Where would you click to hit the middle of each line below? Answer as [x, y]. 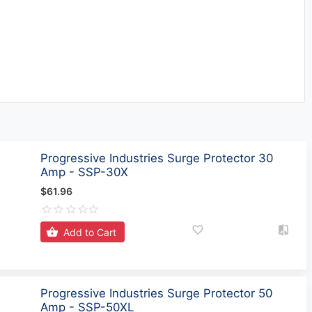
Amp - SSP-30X [85, 172]
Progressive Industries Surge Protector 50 [157, 293]
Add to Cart [90, 232]
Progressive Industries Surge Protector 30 [157, 158]
